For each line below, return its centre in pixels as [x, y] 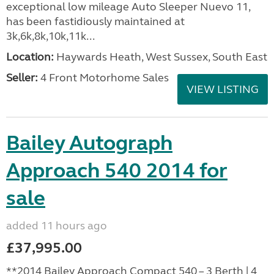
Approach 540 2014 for [117, 171]
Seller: [22, 78]
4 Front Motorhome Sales [103, 78]
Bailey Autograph [89, 143]
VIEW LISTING [223, 89]
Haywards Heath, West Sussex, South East [161, 57]
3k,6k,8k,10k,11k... [50, 36]
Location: [30, 57]
